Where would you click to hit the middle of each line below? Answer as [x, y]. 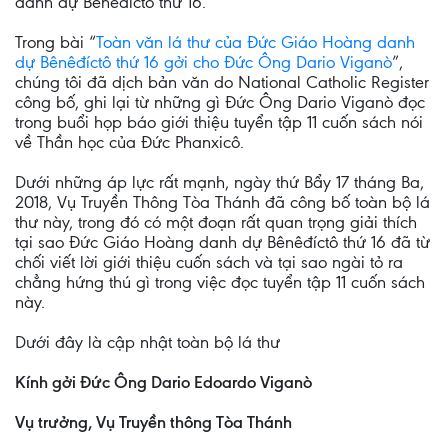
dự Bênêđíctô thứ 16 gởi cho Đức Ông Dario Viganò [203, 62]
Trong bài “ [55, 42]
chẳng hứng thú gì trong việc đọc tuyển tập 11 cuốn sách [220, 282]
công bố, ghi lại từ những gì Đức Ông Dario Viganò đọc [220, 102]
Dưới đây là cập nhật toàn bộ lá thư [147, 342]
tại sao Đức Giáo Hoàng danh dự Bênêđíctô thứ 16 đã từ [222, 242]
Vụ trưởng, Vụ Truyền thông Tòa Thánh [153, 422]
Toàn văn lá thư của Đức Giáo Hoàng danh [255, 42]
